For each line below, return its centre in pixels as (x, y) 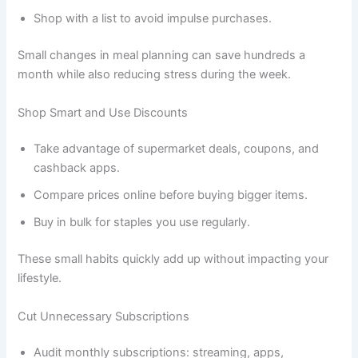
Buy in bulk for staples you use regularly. (142, 223)
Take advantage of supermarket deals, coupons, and (177, 149)
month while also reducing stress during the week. (155, 75)
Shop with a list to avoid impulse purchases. (153, 19)
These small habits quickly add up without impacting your (173, 259)
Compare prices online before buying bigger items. (171, 195)
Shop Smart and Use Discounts (103, 112)
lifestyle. (40, 278)
